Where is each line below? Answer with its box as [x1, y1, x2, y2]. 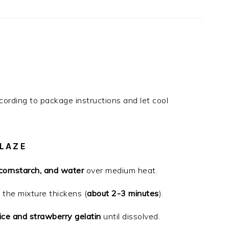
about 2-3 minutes [87, 188, 159, 198]
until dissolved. [101, 211, 160, 221]
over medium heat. [84, 165, 157, 175]
